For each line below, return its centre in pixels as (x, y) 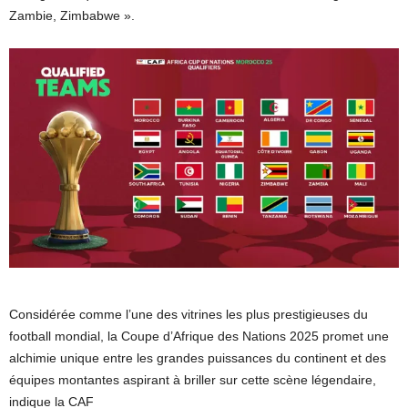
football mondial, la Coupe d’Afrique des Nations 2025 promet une (199, 337)
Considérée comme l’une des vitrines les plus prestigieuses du (189, 315)
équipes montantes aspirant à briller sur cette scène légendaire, (193, 380)
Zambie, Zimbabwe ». (72, 16)
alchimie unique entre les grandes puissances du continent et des (198, 358)
